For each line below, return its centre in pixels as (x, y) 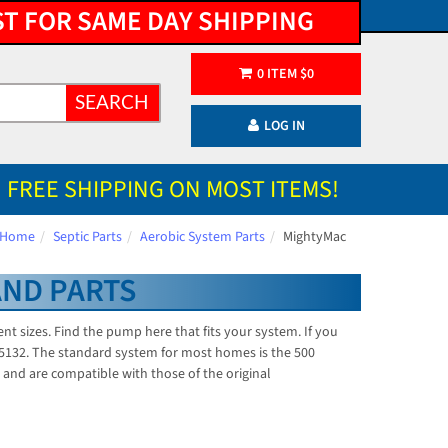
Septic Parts (87, 237)
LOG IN (284, 126)
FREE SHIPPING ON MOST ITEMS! (173, 189)
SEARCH (111, 103)
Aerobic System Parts (202, 237)
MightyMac (314, 237)
